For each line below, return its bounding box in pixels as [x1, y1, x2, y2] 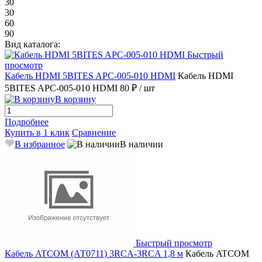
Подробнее [5, 116, 49, 127]
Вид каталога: [5, 39, 60, 49]
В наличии [120, 139, 163, 149]
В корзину [55, 94, 96, 104]
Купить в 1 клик [5, 127, 70, 137]
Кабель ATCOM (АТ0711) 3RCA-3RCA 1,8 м [5, 248, 183, 258]
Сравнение [72, 127, 116, 137]
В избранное [15, 139, 65, 149]
